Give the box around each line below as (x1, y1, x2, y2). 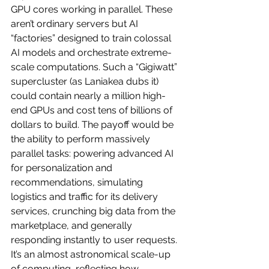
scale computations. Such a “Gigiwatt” (11, 61, 180, 73)
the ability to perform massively (11, 133, 153, 145)
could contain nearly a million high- (11, 89, 166, 101)
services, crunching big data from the (11, 205, 178, 217)
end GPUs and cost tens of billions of (11, 104, 175, 116)
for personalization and (11, 162, 115, 174)
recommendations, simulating (11, 176, 145, 188)
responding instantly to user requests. (11, 234, 180, 246)
